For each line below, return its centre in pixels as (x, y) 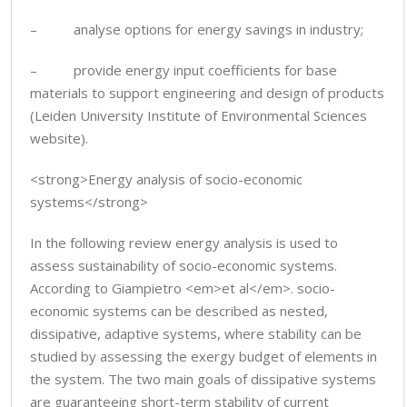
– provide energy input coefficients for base (184, 70)
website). (59, 138)
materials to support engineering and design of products (207, 93)
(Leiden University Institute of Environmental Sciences (199, 115)
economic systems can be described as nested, (179, 311)
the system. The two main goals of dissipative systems (203, 379)
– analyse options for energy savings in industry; (197, 29)
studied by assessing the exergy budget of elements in (203, 356)
